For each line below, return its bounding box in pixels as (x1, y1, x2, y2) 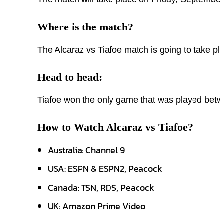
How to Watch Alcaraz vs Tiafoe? (37, 121, 193, 133)
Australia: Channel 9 (48, 143, 125, 157)
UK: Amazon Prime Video (48, 199, 145, 213)
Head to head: (37, 71, 102, 83)
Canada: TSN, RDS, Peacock (48, 181, 154, 194)
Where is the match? (37, 21, 133, 33)
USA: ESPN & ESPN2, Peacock (48, 162, 162, 175)
